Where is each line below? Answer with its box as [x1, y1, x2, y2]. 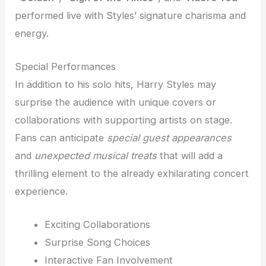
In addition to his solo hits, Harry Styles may [15, 78, 217, 90]
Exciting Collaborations [44, 218, 150, 231]
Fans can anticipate [15, 131, 107, 144]
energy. [15, 27, 49, 39]
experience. [15, 185, 68, 197]
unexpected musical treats [34, 149, 157, 161]
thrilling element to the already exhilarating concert [15, 167, 249, 179]
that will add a [157, 149, 223, 161]
